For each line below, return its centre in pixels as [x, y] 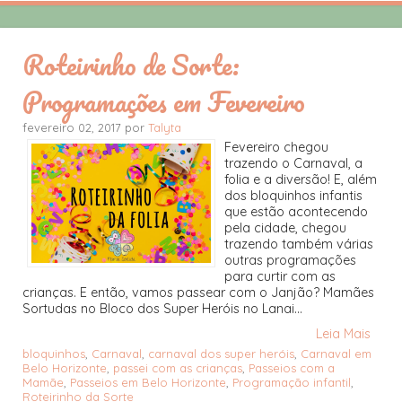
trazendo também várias [299, 245]
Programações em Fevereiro [164, 102]
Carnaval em [336, 354]
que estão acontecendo [296, 212]
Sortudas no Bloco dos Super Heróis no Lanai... [162, 309]
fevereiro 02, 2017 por [85, 128]
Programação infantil [292, 383]
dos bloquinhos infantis [293, 196]
